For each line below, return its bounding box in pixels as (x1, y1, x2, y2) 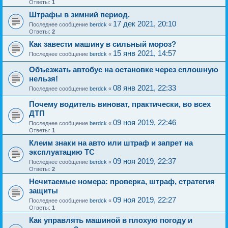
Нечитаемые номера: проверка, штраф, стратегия (29, 177, 215, 186)
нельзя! (29, 74, 58, 83)
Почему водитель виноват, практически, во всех (29, 100, 211, 108)
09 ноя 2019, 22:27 (113, 195, 176, 204)
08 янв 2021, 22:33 (113, 83, 176, 92)
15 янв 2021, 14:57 (113, 49, 176, 58)
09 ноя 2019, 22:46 (113, 118, 176, 127)
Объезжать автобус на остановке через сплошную (29, 65, 218, 74)
